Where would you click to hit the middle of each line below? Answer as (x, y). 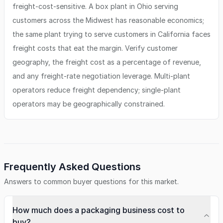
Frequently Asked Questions (72, 167)
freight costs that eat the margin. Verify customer (95, 48)
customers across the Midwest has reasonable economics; (108, 20)
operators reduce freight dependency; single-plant (97, 90)
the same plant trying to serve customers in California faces (111, 34)
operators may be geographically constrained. (89, 104)
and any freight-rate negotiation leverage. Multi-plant (101, 76)
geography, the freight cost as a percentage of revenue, (107, 62)
